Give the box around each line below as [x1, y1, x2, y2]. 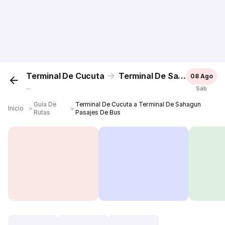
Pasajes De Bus [75, 108, 121, 116]
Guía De [34, 100, 57, 108]
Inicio [8, 104, 24, 112]
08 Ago [190, 72, 213, 80]
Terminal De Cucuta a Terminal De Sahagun [75, 100, 201, 108]
